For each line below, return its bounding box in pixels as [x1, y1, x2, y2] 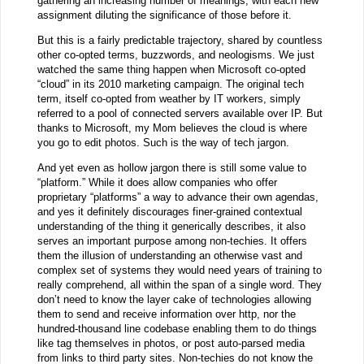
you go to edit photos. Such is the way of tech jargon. [37, 136, 289, 149]
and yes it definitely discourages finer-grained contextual [37, 206, 302, 219]
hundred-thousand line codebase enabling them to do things [37, 323, 317, 336]
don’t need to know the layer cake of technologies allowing [37, 293, 311, 306]
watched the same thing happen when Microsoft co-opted [37, 63, 305, 76]
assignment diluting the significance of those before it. [37, 9, 292, 22]
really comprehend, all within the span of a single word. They [37, 279, 322, 292]
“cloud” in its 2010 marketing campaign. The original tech [37, 78, 304, 91]
